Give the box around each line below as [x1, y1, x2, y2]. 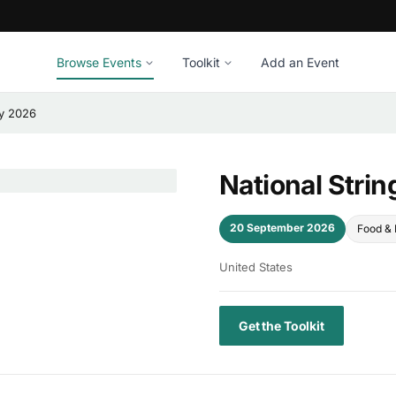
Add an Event [261, 54, 339, 70]
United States [219, 260, 293, 274]
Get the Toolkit [239, 318, 324, 333]
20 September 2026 [230, 221, 335, 234]
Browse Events [57, 54, 141, 70]
